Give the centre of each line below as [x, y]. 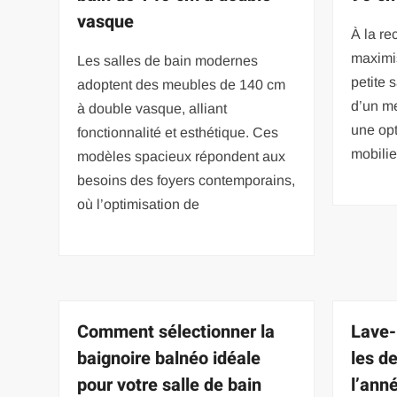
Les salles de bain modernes [168, 60]
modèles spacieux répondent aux [182, 156]
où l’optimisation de [139, 204]
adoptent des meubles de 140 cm [182, 84]
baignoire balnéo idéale [169, 358]
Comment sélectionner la [176, 331]
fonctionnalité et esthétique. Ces [178, 132]
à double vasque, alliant [152, 108]
